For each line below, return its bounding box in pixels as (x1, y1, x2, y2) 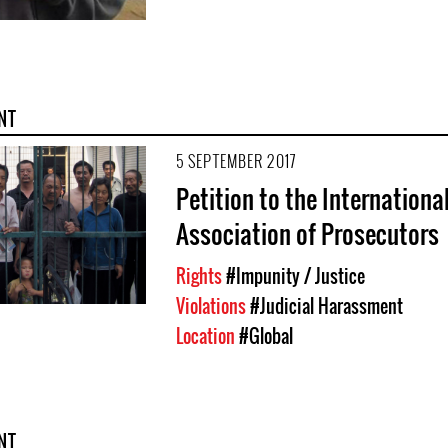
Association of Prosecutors (176, 214, 439, 252)
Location (176, 322, 239, 349)
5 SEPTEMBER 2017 (176, 148, 296, 173)
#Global (239, 322, 293, 349)
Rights (176, 262, 226, 289)
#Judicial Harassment (250, 292, 403, 319)
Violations (176, 292, 250, 319)
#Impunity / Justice (226, 262, 365, 289)
